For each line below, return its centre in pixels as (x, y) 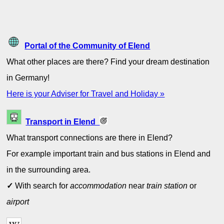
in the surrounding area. (49, 170)
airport (18, 202)
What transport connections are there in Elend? (90, 138)
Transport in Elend (63, 122)
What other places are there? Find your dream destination (108, 61)
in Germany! (28, 77)
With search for (42, 186)
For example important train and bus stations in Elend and (109, 154)
